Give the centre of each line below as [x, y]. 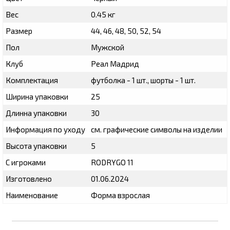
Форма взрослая [120, 195]
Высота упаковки [36, 146]
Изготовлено [29, 178]
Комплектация [32, 80]
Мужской [108, 47]
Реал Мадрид [115, 63]
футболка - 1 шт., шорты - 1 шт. [143, 80]
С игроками [26, 162]
